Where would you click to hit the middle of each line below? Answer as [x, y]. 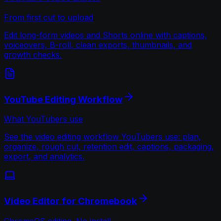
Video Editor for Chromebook [71, 201]
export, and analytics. [44, 157]
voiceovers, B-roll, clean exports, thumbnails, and [98, 45]
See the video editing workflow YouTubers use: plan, [103, 137]
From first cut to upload [49, 17]
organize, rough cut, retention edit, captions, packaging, [109, 147]
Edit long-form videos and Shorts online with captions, [106, 35]
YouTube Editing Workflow [63, 99]
